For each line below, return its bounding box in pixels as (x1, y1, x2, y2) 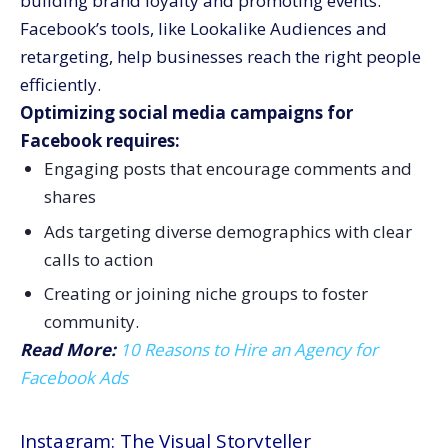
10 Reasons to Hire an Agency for (120, 338, 378, 362)
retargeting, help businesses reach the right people (20, 44, 421, 68)
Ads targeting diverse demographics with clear (43, 219, 412, 243)
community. (43, 310, 139, 334)
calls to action (43, 247, 153, 271)
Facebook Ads (20, 366, 128, 390)
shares (43, 184, 96, 208)
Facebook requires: (20, 128, 180, 152)
